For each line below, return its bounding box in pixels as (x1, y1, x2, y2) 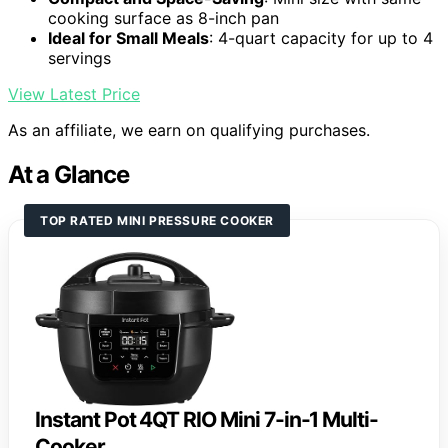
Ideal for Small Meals (48, 28, 209, 49)
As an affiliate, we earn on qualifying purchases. (8, 120, 370, 141)
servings (48, 48, 111, 69)
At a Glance (8, 160, 129, 190)
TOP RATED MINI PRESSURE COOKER (40, 213, 274, 229)
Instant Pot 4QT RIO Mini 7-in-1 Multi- (35, 406, 379, 432)
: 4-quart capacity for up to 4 (209, 28, 433, 49)
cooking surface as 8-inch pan (48, 8, 279, 29)
